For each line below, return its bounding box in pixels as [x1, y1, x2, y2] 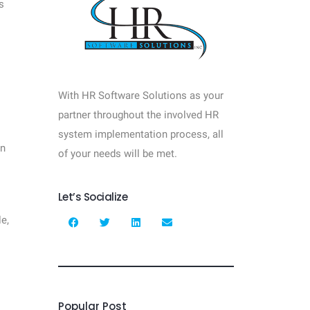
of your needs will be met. [57, 147, 180, 160]
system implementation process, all [57, 128, 224, 140]
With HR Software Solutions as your [57, 89, 224, 102]
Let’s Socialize [57, 190, 127, 204]
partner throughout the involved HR [57, 109, 219, 121]
